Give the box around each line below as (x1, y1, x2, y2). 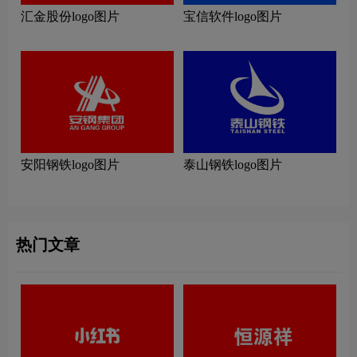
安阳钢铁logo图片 (21, 158, 120, 172)
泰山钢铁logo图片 (183, 158, 282, 172)
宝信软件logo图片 (183, 10, 282, 24)
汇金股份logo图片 (21, 10, 120, 24)
